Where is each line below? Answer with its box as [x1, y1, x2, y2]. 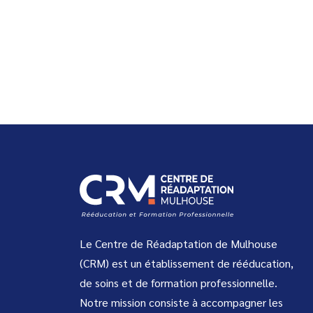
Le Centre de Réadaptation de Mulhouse [80, 236, 277, 252]
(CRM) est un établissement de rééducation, [80, 256, 293, 271]
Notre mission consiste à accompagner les [80, 295, 283, 310]
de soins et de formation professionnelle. [80, 275, 277, 291]
